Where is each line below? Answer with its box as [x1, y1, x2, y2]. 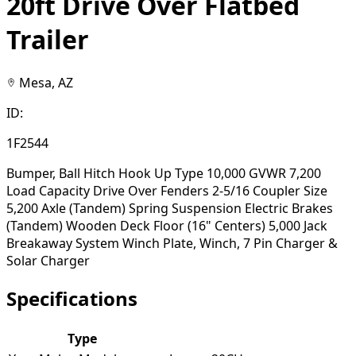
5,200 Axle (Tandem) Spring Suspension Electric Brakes [6, 199, 333, 217]
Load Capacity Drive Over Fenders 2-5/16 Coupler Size [6, 181, 327, 199]
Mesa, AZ [19, 73, 73, 91]
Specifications [6, 284, 137, 311]
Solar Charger [6, 251, 90, 269]
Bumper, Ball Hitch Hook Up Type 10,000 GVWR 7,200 [6, 164, 321, 182]
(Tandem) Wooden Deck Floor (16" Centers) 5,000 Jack [6, 216, 327, 234]
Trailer [6, 22, 89, 57]
